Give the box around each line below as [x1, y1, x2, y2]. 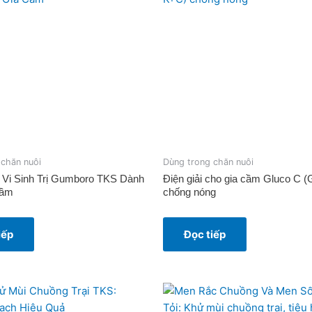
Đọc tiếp [184, 228, 226, 242]
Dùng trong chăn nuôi [163, 156, 253, 167]
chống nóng [163, 186, 216, 198]
